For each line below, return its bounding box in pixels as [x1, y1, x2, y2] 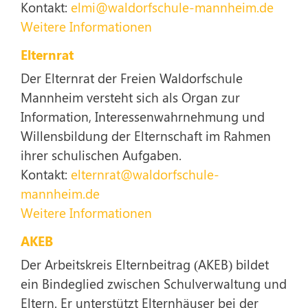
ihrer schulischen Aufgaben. [21, 146, 181, 164]
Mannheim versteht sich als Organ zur [21, 88, 240, 106]
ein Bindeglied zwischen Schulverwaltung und [21, 274, 287, 292]
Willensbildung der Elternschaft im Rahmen [21, 126, 271, 144]
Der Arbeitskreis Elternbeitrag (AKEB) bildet [21, 255, 269, 273]
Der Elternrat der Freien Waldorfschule [21, 69, 243, 87]
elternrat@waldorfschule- [71, 165, 219, 183]
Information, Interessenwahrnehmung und [21, 107, 265, 125]
